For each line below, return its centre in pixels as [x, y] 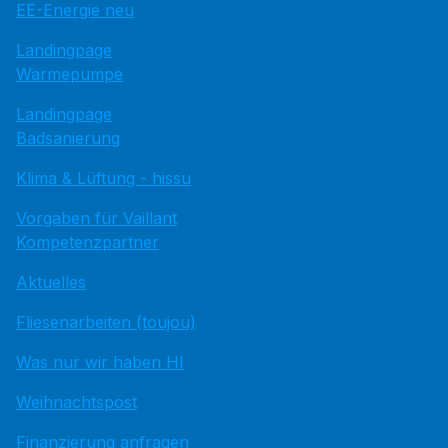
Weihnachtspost [76, 402]
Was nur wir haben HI [100, 362]
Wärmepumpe [69, 74]
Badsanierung [68, 138]
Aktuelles [51, 282]
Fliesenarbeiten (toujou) [106, 322]
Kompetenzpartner [87, 242]
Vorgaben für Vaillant [96, 218]
